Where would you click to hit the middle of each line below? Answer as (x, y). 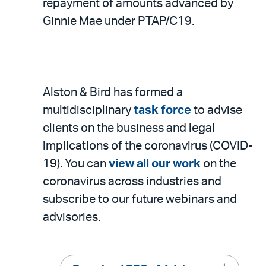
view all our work (155, 164)
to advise (217, 110)
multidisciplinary (88, 110)
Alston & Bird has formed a (113, 92)
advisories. (72, 217)
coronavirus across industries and (132, 181)
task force (162, 110)
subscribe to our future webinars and (140, 199)
